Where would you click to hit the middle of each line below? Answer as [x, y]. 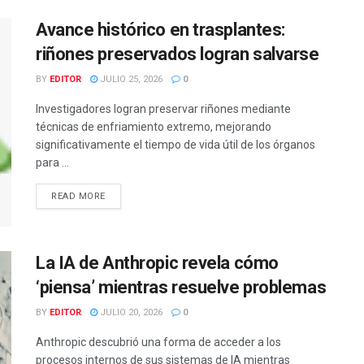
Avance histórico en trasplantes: [160, 29]
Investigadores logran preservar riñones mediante [163, 108]
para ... [52, 162]
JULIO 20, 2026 [130, 313]
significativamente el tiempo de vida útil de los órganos [175, 144]
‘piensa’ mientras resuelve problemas [181, 288]
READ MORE [78, 196]
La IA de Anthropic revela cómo [157, 263]
